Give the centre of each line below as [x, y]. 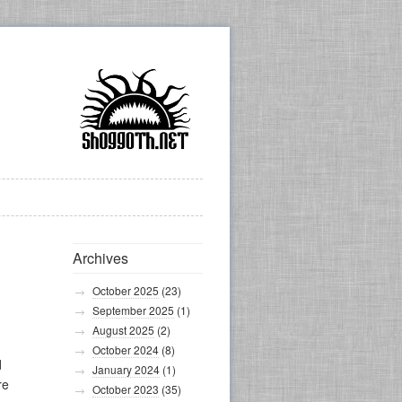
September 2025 [133, 310]
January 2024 [126, 369]
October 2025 [126, 290]
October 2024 [126, 350]
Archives [100, 258]
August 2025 [123, 330]
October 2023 [126, 389]
